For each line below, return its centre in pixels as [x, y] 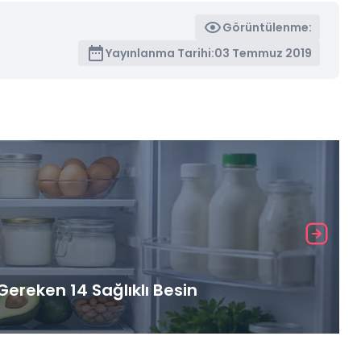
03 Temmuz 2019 [263, 53]
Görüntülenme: [268, 27]
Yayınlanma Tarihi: [160, 53]
